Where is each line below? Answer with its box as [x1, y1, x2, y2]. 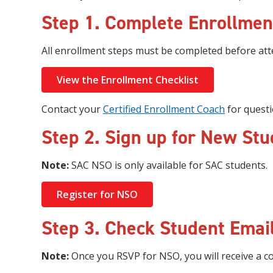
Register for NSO [57, 188, 138, 201]
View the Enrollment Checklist [57, 73, 199, 87]
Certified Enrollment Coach [103, 102, 225, 116]
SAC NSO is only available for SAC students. [69, 158, 268, 172]
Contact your [41, 102, 103, 116]
